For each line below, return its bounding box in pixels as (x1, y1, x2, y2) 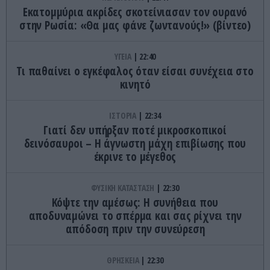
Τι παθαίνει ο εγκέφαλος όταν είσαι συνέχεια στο (16, 63, 254, 80)
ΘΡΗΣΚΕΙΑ (107, 254, 141, 266)
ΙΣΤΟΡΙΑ (109, 110, 138, 122)
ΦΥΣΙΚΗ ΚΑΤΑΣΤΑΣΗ (91, 182, 156, 194)
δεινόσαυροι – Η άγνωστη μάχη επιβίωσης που (24, 136, 246, 152)
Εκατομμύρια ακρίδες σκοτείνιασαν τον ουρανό (22, 4, 248, 20)
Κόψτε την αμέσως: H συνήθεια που (51, 195, 219, 211)
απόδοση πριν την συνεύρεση (65, 221, 205, 237)
